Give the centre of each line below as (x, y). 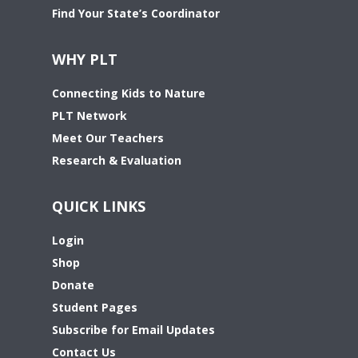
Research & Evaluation (117, 160)
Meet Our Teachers (108, 137)
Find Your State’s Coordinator (136, 13)
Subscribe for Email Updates (133, 329)
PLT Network (89, 115)
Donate (73, 284)
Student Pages (95, 307)
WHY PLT (85, 59)
